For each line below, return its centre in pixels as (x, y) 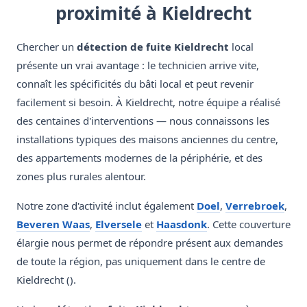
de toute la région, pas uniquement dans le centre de (141, 261)
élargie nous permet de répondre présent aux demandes (150, 243)
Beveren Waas (53, 224)
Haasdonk (182, 224)
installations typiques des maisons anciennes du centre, (147, 139)
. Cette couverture (249, 224)
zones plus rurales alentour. (81, 176)
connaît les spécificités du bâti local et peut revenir (135, 84)
